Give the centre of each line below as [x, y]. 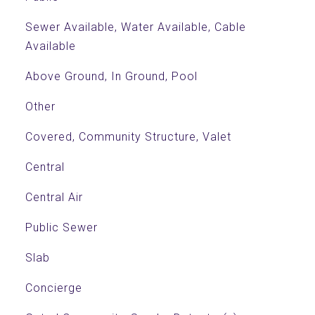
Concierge [53, 288]
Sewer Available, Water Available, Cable [135, 27]
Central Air [54, 197]
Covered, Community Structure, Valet [128, 137]
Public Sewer [61, 227]
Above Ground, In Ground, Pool [111, 76]
